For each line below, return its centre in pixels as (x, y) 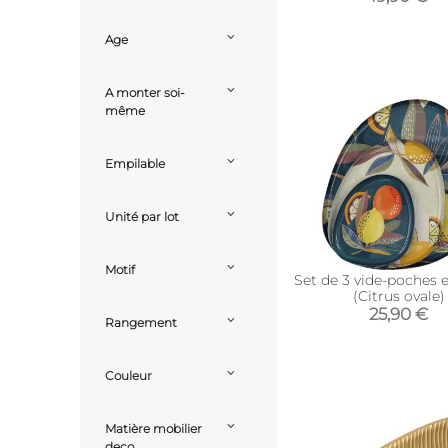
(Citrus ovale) (398, 296)
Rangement (141, 323)
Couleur (128, 376)
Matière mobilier (153, 429)
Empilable (135, 164)
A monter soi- (145, 93)
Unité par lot (142, 217)
